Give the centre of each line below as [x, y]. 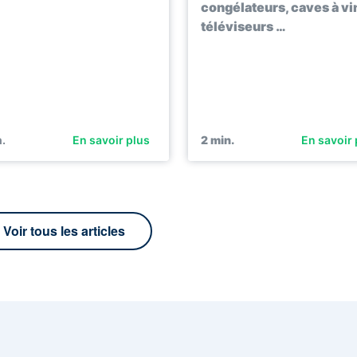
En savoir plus [111, 140]
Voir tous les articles [65, 231]
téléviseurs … [243, 27]
